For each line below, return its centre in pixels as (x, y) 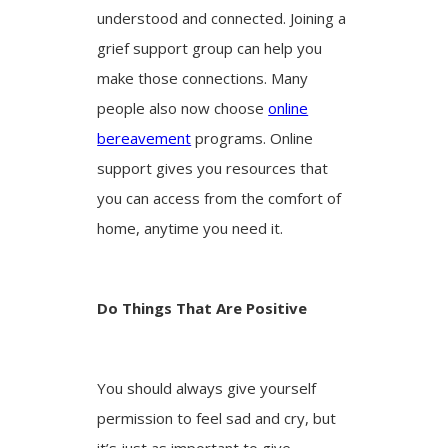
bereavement (144, 137)
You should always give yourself (207, 387)
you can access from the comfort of (219, 197)
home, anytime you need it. (190, 227)
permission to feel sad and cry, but (217, 417)
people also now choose (183, 107)
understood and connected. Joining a (222, 17)
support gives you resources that (213, 167)
